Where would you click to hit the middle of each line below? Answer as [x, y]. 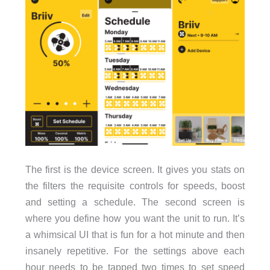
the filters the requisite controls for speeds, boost [135, 185]
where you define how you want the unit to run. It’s [135, 218]
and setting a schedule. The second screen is [135, 202]
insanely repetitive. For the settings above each [135, 250]
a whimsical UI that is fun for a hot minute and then [135, 234]
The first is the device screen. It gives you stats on [135, 169]
